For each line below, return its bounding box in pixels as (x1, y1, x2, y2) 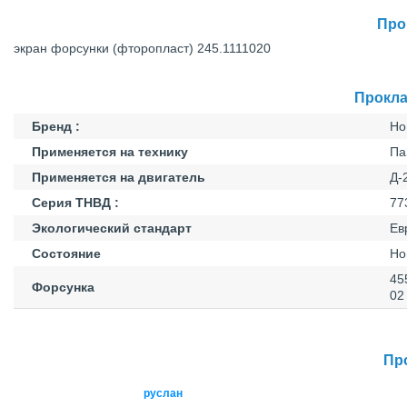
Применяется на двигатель (32, 170, 205, 184)
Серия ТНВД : (32, 195, 119, 210)
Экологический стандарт (32, 221, 192, 235)
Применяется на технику (32, 144, 188, 159)
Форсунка (32, 280, 94, 294)
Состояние (32, 246, 101, 261)
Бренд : (32, 119, 80, 134)
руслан (144, 387, 183, 400)
